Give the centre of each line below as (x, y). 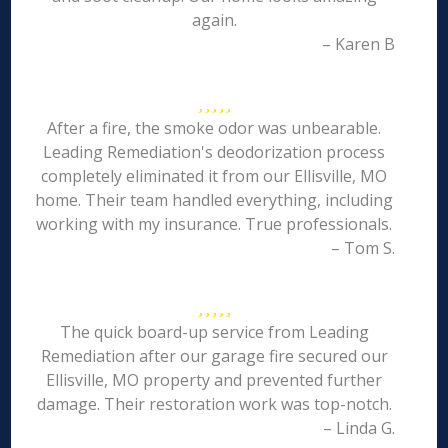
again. (214, 20)
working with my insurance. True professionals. (214, 224)
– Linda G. (358, 428)
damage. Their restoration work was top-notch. (214, 404)
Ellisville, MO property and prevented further (214, 380)
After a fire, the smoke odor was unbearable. (214, 128)
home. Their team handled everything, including (214, 200)
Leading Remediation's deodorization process (214, 152)
